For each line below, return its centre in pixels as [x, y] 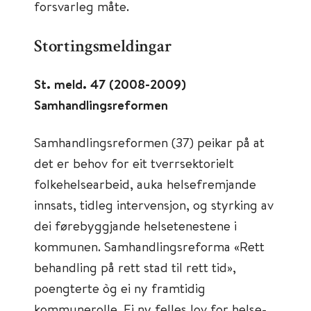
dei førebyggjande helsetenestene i [135, 225]
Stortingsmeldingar [103, 48]
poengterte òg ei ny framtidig [120, 288]
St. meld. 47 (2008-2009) [110, 84]
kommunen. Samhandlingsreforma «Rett [149, 246]
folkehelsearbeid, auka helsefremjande [145, 184]
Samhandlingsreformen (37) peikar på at [149, 142]
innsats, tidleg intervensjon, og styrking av [154, 204]
